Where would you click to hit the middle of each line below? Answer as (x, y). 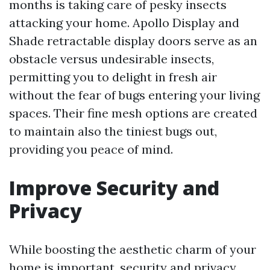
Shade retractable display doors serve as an (133, 41)
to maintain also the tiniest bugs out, (113, 131)
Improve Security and (114, 188)
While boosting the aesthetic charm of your (133, 249)
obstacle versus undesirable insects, (111, 59)
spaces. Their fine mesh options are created (133, 113)
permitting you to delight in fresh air (113, 77)
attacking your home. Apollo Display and (124, 23)
